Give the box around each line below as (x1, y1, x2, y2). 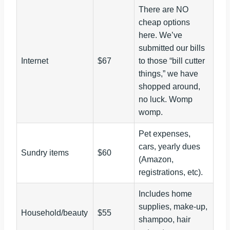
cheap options (139, 18, 190, 27)
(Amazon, (139, 155, 174, 164)
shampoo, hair (139, 215, 190, 224)
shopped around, (139, 82, 200, 91)
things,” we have (139, 69, 198, 79)
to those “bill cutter (139, 56, 205, 66)
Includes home (139, 189, 192, 199)
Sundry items (21, 148, 69, 158)
